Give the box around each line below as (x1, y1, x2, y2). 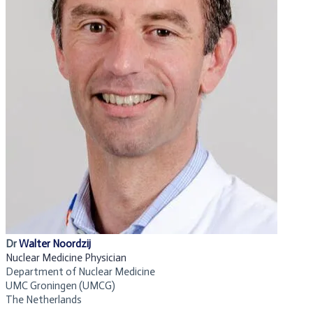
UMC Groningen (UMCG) (6, 279, 115, 293)
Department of (6, 265, 78, 279)
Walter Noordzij (19, 238, 91, 251)
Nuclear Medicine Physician (6, 252, 126, 265)
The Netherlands (6, 293, 82, 307)
